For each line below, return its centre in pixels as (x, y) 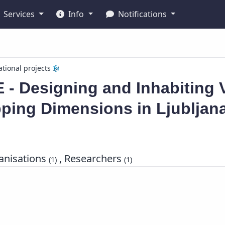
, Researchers (91, 158)
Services (19, 14)
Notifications (142, 14)
